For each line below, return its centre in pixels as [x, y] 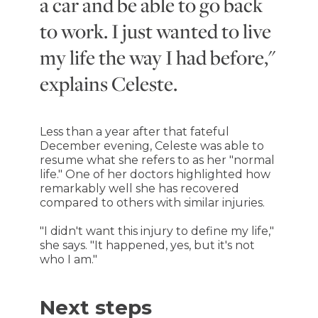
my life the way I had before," [157, 57]
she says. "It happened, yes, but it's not [147, 245]
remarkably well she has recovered [139, 188]
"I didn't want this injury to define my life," [157, 231]
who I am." [68, 259]
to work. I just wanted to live [155, 31]
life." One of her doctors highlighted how [155, 174]
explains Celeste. [108, 83]
